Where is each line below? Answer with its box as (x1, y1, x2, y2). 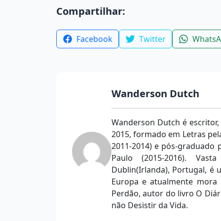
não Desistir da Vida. (111, 199, 188, 211)
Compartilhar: (56, 4, 125, 18)
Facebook (76, 33, 112, 44)
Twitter (139, 33, 166, 44)
